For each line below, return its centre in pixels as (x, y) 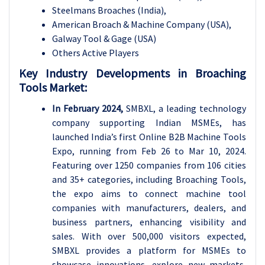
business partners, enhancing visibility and (149, 222)
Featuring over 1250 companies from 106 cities (149, 165)
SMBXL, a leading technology (186, 108)
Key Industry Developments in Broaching (132, 73)
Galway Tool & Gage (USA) (104, 38)
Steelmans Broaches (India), (109, 10)
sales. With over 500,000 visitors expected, (149, 236)
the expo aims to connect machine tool (149, 193)
